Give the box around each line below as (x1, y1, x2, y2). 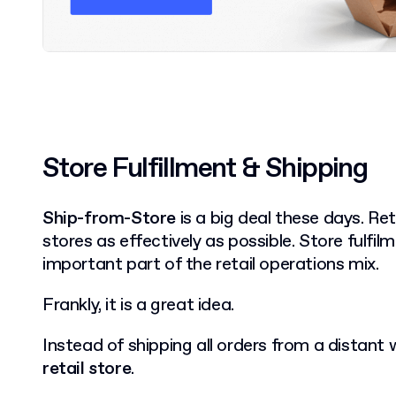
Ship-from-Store (42, 207, 176, 232)
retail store (42, 357, 132, 382)
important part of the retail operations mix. (42, 253, 379, 278)
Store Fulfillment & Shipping (42, 150, 368, 188)
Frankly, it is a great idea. (42, 293, 234, 318)
